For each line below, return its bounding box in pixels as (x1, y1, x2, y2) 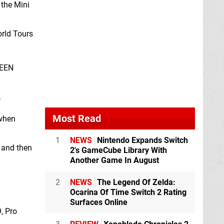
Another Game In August (70, 155, 159, 165)
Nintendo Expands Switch (95, 135, 188, 145)
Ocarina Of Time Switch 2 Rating (70, 187, 186, 197)
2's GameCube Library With (70, 145, 167, 155)
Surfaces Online (70, 197, 127, 207)
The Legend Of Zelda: (95, 177, 175, 187)
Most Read (52, 112, 101, 125)
